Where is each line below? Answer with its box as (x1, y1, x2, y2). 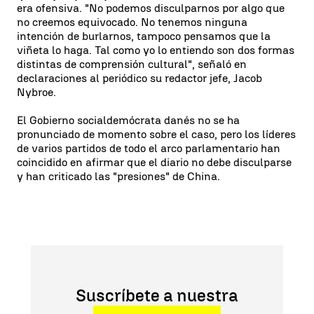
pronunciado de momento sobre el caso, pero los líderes (17, 128, 296, 141)
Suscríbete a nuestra (76, 285, 238, 306)
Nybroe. (17, 86, 56, 99)
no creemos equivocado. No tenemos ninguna (17, 15, 247, 29)
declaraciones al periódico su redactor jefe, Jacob (17, 71, 262, 85)
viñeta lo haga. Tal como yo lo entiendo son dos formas (17, 43, 294, 57)
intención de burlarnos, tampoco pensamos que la (17, 29, 271, 43)
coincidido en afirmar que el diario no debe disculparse (17, 156, 292, 169)
